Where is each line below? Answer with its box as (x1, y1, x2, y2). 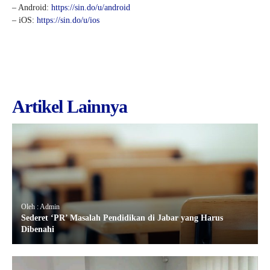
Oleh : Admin (21, 202, 60, 211)
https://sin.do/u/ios (37, 15, 99, 25)
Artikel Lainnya (12, 96, 127, 116)
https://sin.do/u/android (51, 2, 130, 12)
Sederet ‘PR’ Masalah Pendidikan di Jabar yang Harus (21, 213, 223, 222)
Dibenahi (21, 224, 54, 234)
